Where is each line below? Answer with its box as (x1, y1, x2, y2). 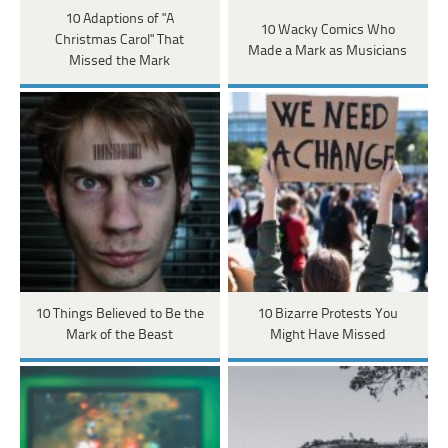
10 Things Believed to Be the (35, 307, 204, 323)
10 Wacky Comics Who (260, 22, 395, 38)
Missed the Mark (69, 54, 171, 70)
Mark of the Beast (66, 328, 174, 344)
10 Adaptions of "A (65, 12, 174, 28)
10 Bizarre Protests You (257, 307, 398, 323)
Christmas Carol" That (55, 33, 185, 49)
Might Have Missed (269, 328, 386, 344)
